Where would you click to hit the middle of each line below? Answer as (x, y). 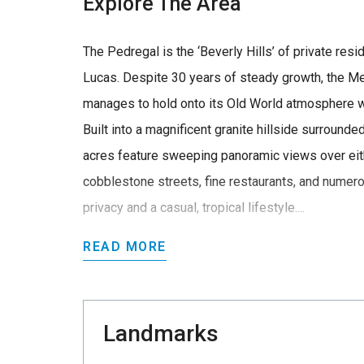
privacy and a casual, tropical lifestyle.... (194, 207)
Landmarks (161, 333)
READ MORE (125, 246)
